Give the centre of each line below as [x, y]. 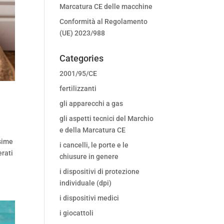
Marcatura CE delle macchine [106, 6]
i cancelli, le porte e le [94, 145]
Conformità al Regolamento [104, 21]
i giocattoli [77, 213]
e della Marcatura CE [93, 130]
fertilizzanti [78, 88]
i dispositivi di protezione [100, 171]
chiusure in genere [89, 156]
